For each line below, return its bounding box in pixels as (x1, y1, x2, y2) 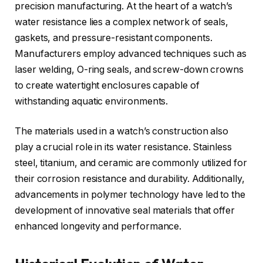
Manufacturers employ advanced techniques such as (15, 48, 247, 59)
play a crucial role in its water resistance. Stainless (15, 141, 232, 153)
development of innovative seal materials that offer (15, 205, 235, 217)
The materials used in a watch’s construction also (15, 126, 229, 137)
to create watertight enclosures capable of (15, 79, 200, 91)
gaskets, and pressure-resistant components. (15, 32, 213, 43)
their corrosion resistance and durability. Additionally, (15, 173, 245, 185)
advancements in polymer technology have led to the (15, 189, 246, 201)
